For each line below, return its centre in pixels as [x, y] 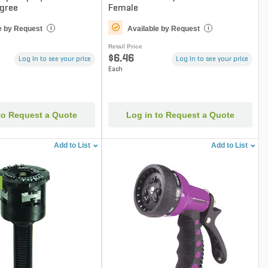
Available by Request [164, 28]
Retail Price [126, 46]
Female [124, 8]
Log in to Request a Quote [181, 115]
